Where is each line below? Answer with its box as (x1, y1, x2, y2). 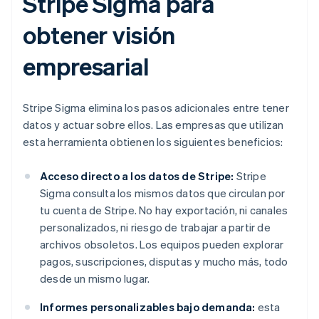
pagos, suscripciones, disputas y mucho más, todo (40, 254, 288, 269)
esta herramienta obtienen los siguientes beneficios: (23, 135, 283, 150)
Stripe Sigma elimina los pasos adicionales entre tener (23, 100, 289, 115)
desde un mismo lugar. (40, 271, 150, 286)
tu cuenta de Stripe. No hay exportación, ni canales (40, 203, 288, 218)
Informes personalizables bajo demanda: (40, 300, 256, 315)
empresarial (23, 51, 149, 82)
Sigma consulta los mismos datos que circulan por (40, 186, 286, 201)
